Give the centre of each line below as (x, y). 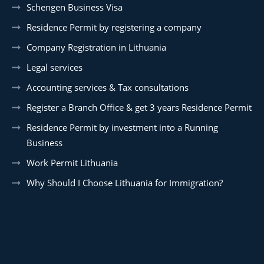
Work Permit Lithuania (72, 162)
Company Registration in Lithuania (96, 47)
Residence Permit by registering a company (114, 27)
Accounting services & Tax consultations (108, 87)
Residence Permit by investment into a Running (122, 127)
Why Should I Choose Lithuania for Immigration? (125, 182)
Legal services (55, 67)
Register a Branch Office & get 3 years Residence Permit (139, 107)
